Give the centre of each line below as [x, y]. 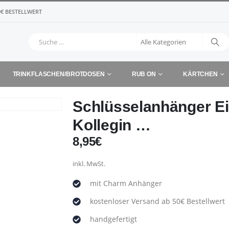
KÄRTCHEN [200, 74]
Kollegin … [112, 125]
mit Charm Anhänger [126, 183]
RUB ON [144, 74]
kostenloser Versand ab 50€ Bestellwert [158, 201]
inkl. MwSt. [89, 164]
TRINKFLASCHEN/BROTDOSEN [59, 74]
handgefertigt [114, 219]
